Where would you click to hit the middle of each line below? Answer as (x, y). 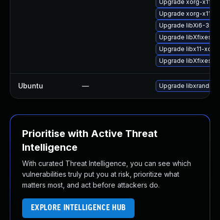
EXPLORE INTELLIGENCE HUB (78, 208)
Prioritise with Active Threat (90, 134)
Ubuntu (31, 86)
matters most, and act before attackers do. (91, 185)
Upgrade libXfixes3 (187, 61)
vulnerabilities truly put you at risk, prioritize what (101, 174)
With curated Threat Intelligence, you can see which (107, 163)
